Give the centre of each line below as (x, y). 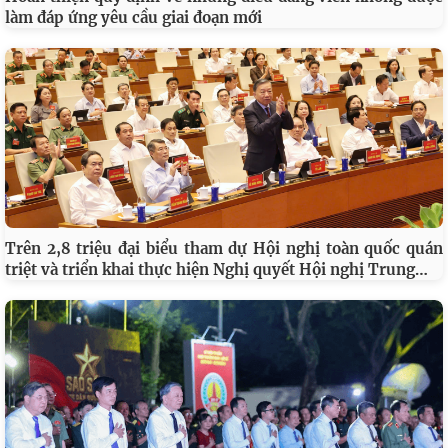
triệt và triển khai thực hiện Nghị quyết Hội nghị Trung (210, 270)
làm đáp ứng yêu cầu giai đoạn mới (133, 18)
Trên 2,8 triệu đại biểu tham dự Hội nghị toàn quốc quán (224, 249)
